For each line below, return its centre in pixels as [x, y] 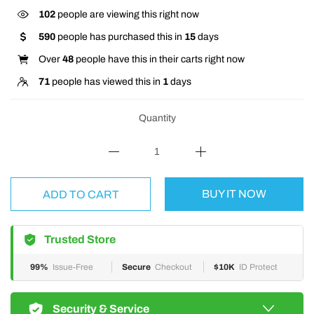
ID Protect [258, 267]
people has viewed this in [106, 82]
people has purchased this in [120, 37]
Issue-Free [73, 267]
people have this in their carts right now [159, 59]
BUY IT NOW [234, 194]
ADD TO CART [81, 194]
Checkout [173, 267]
